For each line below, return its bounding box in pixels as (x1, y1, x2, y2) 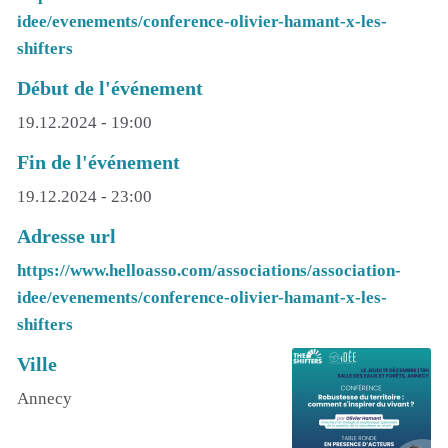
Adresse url (17, 224, 116, 247)
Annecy (17, 388, 72, 408)
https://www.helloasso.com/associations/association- (17, 260, 401, 280)
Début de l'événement (17, 76, 203, 99)
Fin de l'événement (17, 150, 180, 173)
